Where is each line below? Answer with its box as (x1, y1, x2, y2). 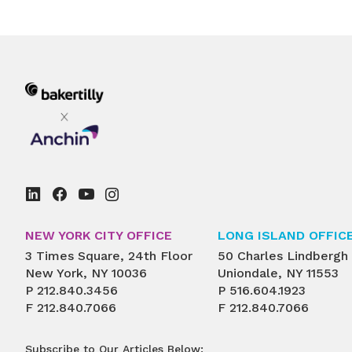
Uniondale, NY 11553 (218, 265, 339, 280)
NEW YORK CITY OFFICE (25, 228, 172, 244)
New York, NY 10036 (25, 265, 147, 280)
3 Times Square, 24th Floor (25, 247, 192, 263)
